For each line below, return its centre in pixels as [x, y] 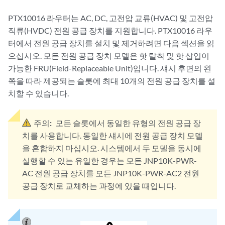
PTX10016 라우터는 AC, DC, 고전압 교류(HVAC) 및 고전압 [110, 18]
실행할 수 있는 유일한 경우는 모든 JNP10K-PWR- [109, 160]
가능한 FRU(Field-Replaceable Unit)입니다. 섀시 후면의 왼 [110, 68]
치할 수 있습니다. [38, 93]
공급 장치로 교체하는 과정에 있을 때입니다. [99, 186]
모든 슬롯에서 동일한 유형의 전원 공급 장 [128, 123]
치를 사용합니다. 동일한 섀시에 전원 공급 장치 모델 [113, 135]
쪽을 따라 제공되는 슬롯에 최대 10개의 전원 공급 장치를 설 [112, 81]
